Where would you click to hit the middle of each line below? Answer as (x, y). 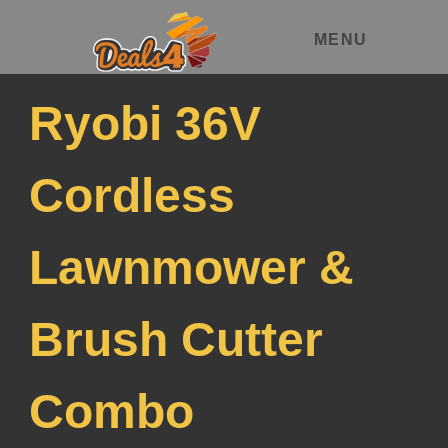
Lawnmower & (191, 267)
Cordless (132, 195)
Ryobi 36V (145, 123)
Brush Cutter (176, 339)
